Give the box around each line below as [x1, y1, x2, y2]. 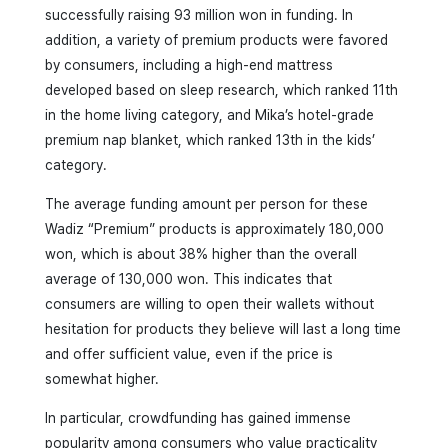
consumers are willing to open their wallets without [44, 295, 374, 312]
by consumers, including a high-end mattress [44, 56, 333, 73]
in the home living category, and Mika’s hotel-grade [44, 106, 374, 123]
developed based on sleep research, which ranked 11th [44, 81, 398, 98]
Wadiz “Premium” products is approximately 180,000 [44, 220, 384, 237]
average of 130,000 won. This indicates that [44, 270, 332, 287]
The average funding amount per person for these [44, 195, 368, 212]
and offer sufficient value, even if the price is [44, 345, 333, 362]
